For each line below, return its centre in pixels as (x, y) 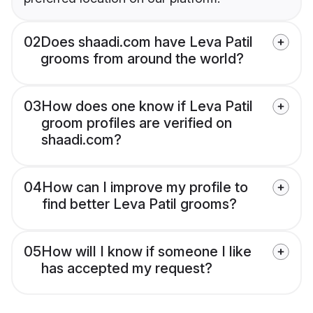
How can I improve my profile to (145, 188)
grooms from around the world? (142, 59)
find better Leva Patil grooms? (139, 204)
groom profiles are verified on (137, 123)
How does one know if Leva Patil (147, 107)
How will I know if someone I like (146, 252)
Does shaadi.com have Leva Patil (147, 42)
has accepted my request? (127, 269)
